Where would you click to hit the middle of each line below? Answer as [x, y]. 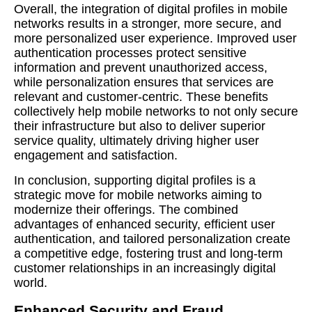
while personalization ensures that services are [144, 82]
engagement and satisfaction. [96, 155]
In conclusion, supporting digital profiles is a [135, 180]
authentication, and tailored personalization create [152, 239]
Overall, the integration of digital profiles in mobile [151, 9]
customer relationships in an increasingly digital [145, 268]
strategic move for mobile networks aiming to [138, 195]
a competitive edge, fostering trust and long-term [148, 253]
